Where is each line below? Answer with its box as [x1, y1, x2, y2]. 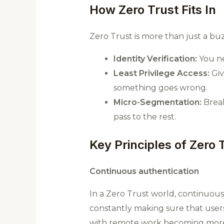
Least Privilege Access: [113, 68, 209, 78]
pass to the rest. [113, 112, 176, 122]
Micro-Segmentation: [113, 97, 201, 107]
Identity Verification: [113, 54, 197, 64]
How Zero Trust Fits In [89, 2, 216, 17]
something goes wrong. [113, 83, 207, 93]
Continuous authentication [89, 166, 199, 176]
